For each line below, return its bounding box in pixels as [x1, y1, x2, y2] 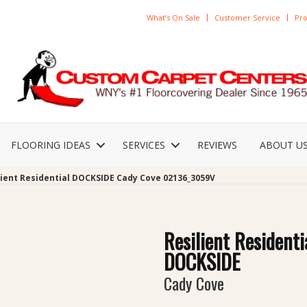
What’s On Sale [146, 12, 200, 23]
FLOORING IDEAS [11, 138, 90, 152]
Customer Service [214, 12, 280, 23]
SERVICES [123, 138, 165, 152]
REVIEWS [197, 138, 237, 152]
